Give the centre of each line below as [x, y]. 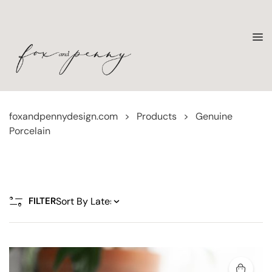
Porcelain [30, 131]
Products [157, 116]
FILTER [42, 201]
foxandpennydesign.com [63, 116]
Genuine [214, 116]
